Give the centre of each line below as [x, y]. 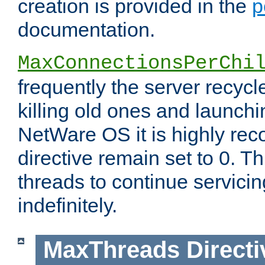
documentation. [86, 30]
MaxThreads [111, 250]
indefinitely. [67, 206]
